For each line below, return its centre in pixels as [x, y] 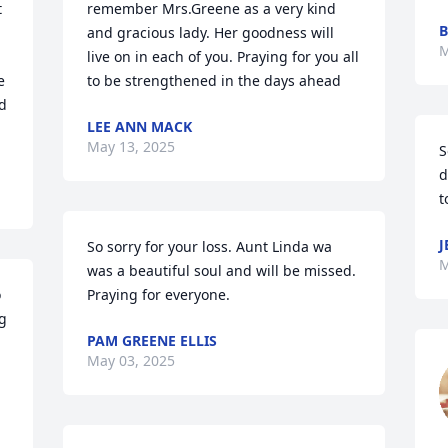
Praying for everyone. [159, 294]
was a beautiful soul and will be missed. [222, 270]
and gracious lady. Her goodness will [211, 32]
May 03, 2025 [131, 360]
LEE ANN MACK [140, 126]
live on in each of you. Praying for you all [223, 56]
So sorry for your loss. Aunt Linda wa [210, 246]
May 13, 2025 [131, 146]
